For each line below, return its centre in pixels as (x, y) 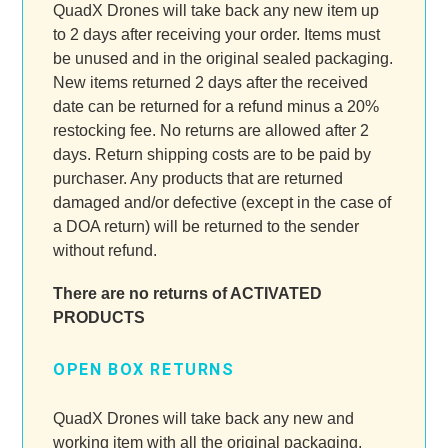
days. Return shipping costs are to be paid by (212, 154)
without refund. (105, 250)
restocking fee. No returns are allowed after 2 (211, 130)
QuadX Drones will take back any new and (203, 418)
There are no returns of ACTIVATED (187, 294)
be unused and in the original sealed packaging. (223, 58)
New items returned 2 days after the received (210, 82)
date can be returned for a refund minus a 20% (216, 106)
